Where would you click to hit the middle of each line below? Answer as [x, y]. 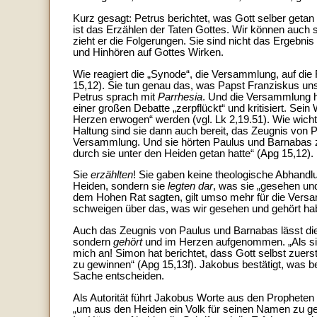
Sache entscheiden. [119, 276]
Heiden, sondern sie [120, 186]
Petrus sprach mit [115, 97]
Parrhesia [180, 97]
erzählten [112, 175]
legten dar [190, 186]
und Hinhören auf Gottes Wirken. [148, 52]
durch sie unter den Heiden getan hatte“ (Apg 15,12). [193, 153]
